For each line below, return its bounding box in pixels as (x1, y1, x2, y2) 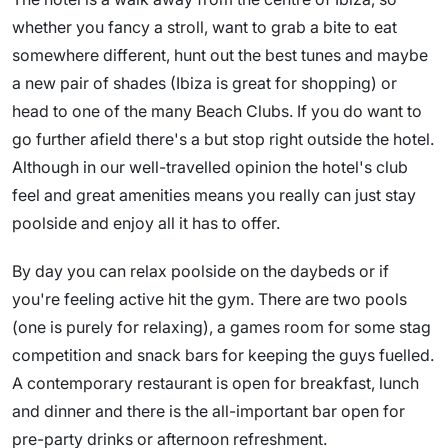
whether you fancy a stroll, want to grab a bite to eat (12, 17, 397, 37)
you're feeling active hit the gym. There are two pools (12, 289, 407, 309)
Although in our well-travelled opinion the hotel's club (12, 157, 408, 177)
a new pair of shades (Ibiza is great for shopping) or (12, 73, 397, 93)
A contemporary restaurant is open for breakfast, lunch (12, 373, 419, 393)
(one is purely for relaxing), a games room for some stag (12, 317, 431, 337)
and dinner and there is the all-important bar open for (12, 401, 405, 421)
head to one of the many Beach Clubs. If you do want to (12, 101, 422, 121)
